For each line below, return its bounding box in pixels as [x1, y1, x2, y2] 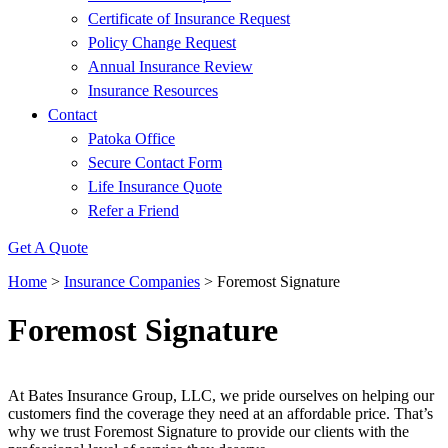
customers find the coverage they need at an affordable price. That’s [8, 404, 433, 422]
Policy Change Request [88, 34, 236, 51]
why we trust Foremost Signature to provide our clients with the [8, 422, 409, 440]
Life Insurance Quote [88, 178, 222, 195]
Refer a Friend [88, 202, 179, 219]
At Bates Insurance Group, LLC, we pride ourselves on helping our [8, 386, 434, 404]
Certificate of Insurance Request [88, 10, 290, 27]
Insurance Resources [88, 82, 218, 99]
